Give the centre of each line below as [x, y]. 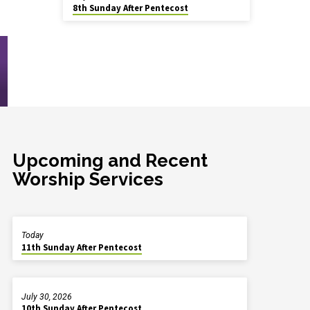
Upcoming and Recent [110, 160]
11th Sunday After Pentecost [82, 247]
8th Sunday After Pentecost [130, 8]
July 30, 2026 [46, 297]
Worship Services [88, 179]
